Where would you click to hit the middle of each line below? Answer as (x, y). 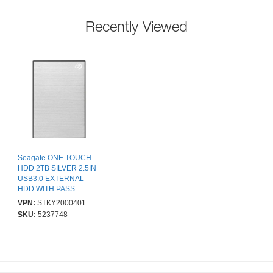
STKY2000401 (62, 203)
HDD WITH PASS (46, 189)
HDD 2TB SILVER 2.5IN (57, 168)
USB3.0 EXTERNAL (51, 179)
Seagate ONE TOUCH (55, 158)
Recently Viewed (136, 27)
